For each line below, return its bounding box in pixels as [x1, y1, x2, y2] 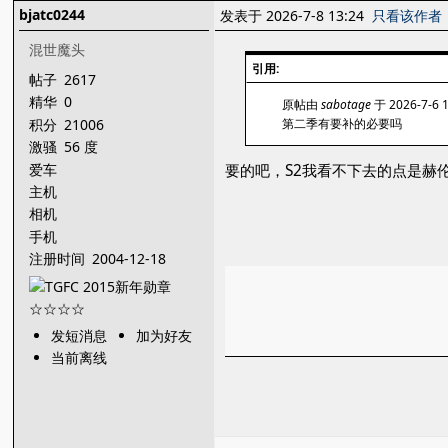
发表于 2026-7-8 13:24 [220, 6, 373, 25]
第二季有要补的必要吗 [282, 115, 403, 132]
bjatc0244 [19, 5, 86, 24]
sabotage [321, 96, 372, 113]
